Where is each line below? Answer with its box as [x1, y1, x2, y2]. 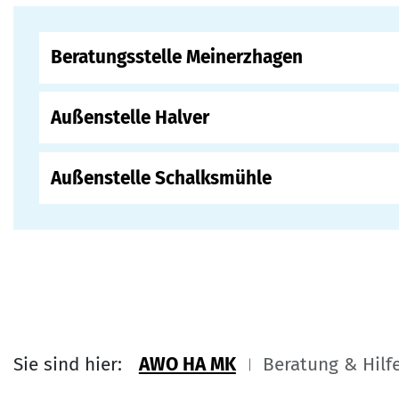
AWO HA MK [138, 353, 236, 376]
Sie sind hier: [12, 353, 122, 376]
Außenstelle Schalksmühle [51, 167, 273, 190]
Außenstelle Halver [51, 106, 210, 129]
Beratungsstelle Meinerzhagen [51, 46, 304, 69]
